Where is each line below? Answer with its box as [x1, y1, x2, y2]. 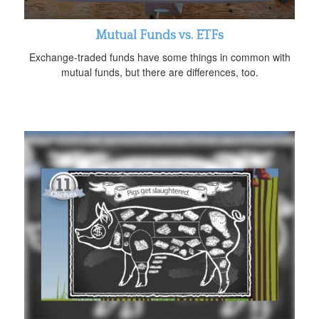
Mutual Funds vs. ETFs [95, 28, 224, 43]
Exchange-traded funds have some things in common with [28, 49, 291, 64]
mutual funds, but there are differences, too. [61, 64, 258, 79]
